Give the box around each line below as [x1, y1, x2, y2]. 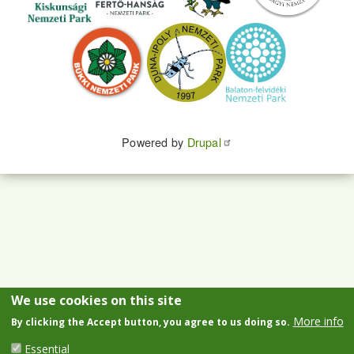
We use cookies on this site [10, 292, 182, 309]
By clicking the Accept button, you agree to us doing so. [10, 315, 290, 329]
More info [292, 314, 344, 329]
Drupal [186, 134, 221, 151]
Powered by [122, 134, 187, 151]
